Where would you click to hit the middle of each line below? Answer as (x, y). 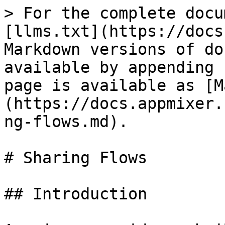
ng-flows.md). (66, 122)
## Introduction (76, 194)
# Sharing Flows (76, 158)
